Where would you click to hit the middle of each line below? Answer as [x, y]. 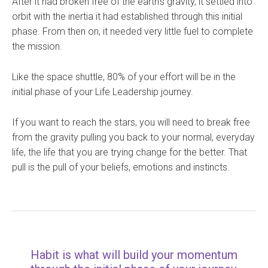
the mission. [37, 47]
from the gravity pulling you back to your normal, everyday [133, 138]
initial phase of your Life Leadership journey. [103, 92]
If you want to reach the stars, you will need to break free [131, 123]
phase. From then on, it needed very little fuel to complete [133, 32]
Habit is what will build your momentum [134, 255]
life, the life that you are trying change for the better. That [130, 153]
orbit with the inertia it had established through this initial [127, 17]
